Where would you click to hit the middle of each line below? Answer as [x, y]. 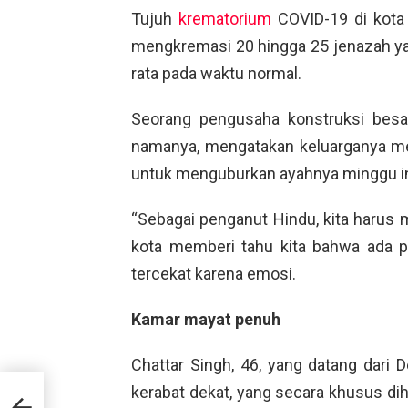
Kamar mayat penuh [206, 319]
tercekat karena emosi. [214, 273]
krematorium [225, 18]
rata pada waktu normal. [216, 73]
